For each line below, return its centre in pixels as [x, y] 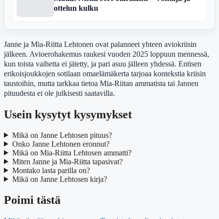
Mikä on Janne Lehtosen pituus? [62, 135]
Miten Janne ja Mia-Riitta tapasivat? [67, 161]
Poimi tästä [32, 200]
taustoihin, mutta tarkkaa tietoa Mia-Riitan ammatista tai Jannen [101, 83]
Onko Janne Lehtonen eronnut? [61, 144]
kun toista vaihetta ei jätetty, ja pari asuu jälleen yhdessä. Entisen [103, 64]
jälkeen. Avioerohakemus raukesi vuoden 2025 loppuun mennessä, [107, 54]
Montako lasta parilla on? [51, 170]
